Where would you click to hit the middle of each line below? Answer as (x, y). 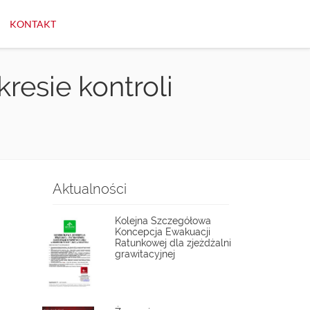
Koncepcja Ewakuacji (163, 232)
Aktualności (90, 189)
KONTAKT (33, 24)
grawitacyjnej (145, 254)
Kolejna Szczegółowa (163, 221)
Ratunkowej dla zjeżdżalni (173, 243)
